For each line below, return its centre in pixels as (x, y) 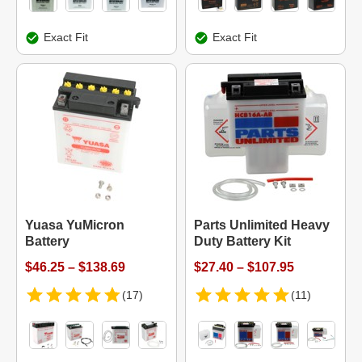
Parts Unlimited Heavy (262, 225)
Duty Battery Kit (242, 241)
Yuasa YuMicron (75, 225)
